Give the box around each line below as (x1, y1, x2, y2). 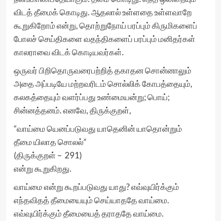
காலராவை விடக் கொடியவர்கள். (13, 47, 124, 57)
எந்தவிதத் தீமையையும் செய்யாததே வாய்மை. (13, 195, 169, 205)
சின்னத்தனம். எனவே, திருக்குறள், (13, 105, 131, 115)
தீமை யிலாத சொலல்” (13, 137, 86, 147)
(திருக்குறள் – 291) (13, 150, 82, 160)
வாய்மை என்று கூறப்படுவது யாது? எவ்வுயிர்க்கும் (13, 182, 179, 192)
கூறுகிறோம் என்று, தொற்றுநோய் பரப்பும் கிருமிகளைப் (13, 20, 197, 31)
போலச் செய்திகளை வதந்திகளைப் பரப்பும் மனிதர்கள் (13, 34, 195, 44)
